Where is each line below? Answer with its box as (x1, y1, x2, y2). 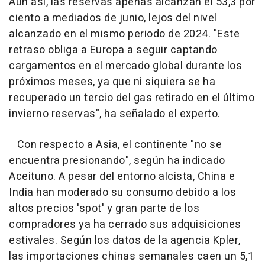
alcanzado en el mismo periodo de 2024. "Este (9, 25, 240, 42)
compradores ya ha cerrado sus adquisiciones (9, 216, 241, 232)
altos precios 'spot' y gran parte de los (9, 200, 199, 216)
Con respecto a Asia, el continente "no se (9, 136, 222, 153)
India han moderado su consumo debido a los (9, 184, 236, 201)
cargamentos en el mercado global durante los (9, 57, 242, 74)
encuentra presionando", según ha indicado (9, 152, 225, 169)
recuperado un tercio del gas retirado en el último (9, 89, 254, 106)
